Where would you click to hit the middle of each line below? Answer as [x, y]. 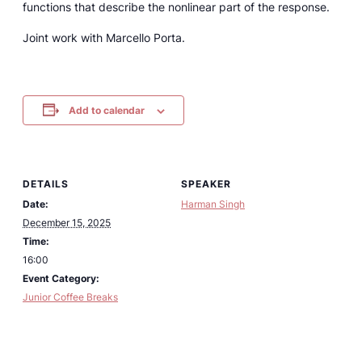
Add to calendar [106, 110]
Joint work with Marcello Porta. [104, 38]
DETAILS [46, 183]
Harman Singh [213, 204]
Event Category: [61, 278]
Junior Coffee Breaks [70, 297]
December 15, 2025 [67, 222]
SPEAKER [206, 183]
